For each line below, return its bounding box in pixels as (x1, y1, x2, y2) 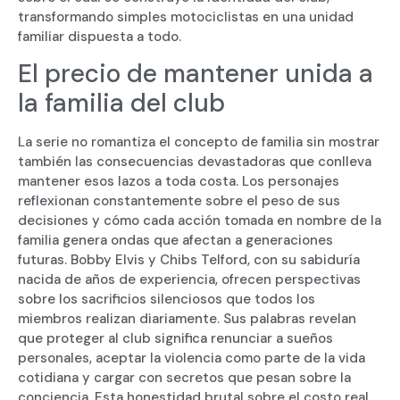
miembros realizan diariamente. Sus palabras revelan (18, 310, 356, 329)
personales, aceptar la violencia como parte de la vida (18, 349, 365, 368)
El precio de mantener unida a (18, 57, 373, 91)
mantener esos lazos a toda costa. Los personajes (18, 172, 339, 191)
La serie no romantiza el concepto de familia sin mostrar (18, 133, 379, 152)
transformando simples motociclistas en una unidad (18, 7, 354, 26)
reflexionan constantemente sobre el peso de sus (18, 192, 340, 211)
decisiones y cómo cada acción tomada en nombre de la (18, 212, 381, 230)
